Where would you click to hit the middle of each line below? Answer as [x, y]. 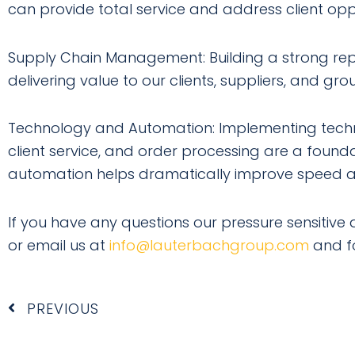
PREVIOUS [63, 309]
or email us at [59, 245]
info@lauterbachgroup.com [209, 245]
